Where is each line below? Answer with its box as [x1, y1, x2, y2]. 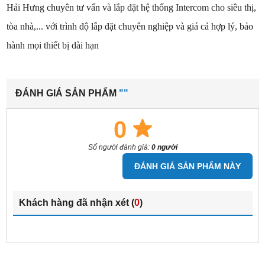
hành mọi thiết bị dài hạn [6, 40, 99, 51]
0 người [151, 143, 177, 152]
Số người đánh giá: [88, 143, 151, 152]
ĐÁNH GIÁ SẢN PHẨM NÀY [134, 161, 241, 172]
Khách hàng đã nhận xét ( [18, 198, 134, 208]
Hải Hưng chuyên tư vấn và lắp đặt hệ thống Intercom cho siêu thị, [6, 2, 256, 13]
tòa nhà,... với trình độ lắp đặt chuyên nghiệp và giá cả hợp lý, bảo [6, 21, 253, 32]
